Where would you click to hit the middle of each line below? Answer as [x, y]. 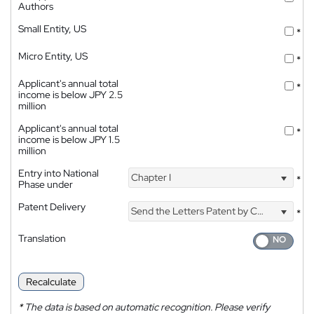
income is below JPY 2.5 [70, 94]
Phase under [46, 184]
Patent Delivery [52, 206]
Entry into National [59, 173]
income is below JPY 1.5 [69, 139]
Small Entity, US [52, 28]
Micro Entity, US [53, 56]
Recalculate [51, 282]
